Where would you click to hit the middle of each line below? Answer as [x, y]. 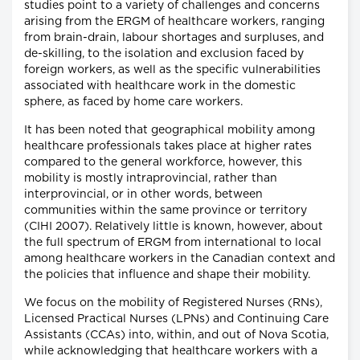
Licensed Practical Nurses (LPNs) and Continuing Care [176, 319]
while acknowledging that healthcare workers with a [171, 352]
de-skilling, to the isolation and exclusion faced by [164, 54]
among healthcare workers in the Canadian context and [180, 259]
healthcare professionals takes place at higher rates [168, 147]
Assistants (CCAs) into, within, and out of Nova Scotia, [176, 335]
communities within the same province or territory [166, 211]
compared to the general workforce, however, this [163, 163]
